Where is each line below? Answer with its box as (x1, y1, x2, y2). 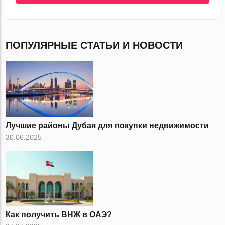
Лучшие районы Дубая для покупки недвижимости (6, 121, 209, 130)
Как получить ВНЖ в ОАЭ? (6, 210, 113, 219)
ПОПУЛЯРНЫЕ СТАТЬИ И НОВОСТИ (6, 40, 183, 51)
